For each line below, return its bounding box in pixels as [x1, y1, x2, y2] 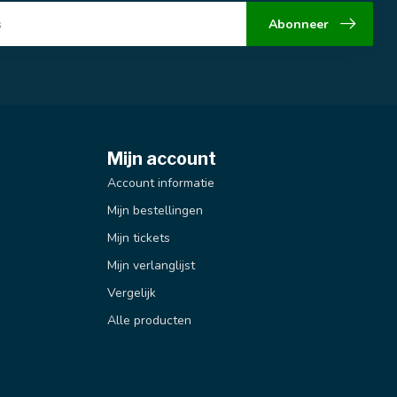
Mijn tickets [107, 230, 170, 247]
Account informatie [107, 175, 214, 192]
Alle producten [107, 312, 191, 330]
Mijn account [107, 148, 216, 170]
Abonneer [269, 15, 329, 33]
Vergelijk [107, 284, 156, 302]
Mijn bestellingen [107, 202, 203, 220]
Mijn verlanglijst [107, 257, 195, 275]
